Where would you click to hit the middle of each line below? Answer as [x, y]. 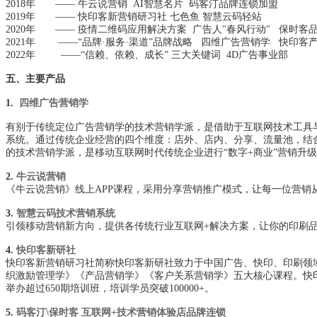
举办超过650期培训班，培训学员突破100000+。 [110, 289]
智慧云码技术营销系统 [66, 214]
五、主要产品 [35, 79]
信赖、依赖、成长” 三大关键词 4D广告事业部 [186, 55]
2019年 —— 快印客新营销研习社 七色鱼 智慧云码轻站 [135, 17]
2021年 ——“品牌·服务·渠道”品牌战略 [103, 42]
